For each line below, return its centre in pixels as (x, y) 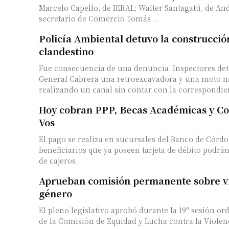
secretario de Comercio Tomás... (98, 19)
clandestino (66, 51)
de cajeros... (60, 161)
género (55, 193)
